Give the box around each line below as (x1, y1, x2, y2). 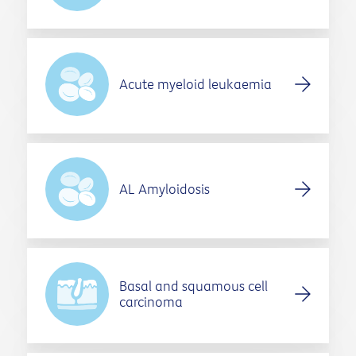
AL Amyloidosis (118, 180, 210, 199)
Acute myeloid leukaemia (118, 75, 272, 94)
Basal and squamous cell (118, 277, 268, 296)
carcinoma (118, 292, 183, 311)
